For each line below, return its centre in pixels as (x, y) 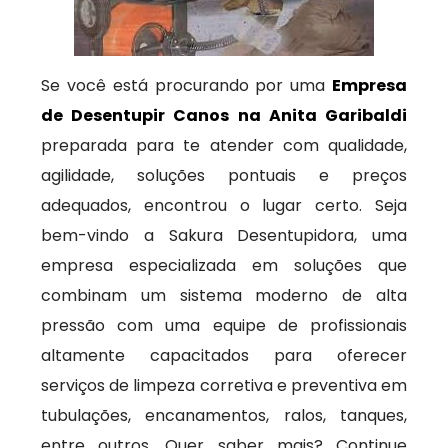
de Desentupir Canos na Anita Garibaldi (224, 115)
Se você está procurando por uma (186, 85)
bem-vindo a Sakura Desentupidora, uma (224, 235)
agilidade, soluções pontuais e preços (224, 175)
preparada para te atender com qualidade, (224, 145)
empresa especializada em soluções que (224, 265)
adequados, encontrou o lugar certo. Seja (224, 205)
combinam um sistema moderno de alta (224, 295)
